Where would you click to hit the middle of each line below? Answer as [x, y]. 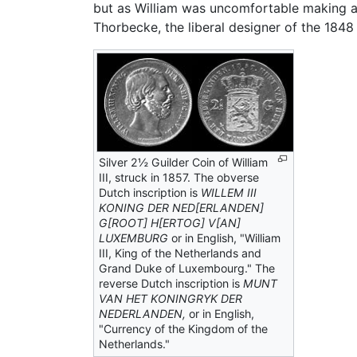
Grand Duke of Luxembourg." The [187, 268]
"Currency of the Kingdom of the [183, 328]
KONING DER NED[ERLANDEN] [181, 207]
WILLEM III [229, 192]
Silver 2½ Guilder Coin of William [183, 162]
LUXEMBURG [133, 237]
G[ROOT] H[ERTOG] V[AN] [170, 222]
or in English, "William [224, 237]
